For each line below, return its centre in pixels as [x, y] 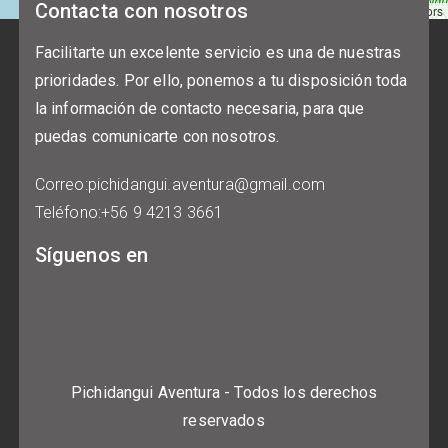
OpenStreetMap [333, 11]
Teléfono [66, 213]
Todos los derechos [306, 393]
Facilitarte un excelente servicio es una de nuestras [218, 53]
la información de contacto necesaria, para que [199, 109]
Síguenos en [91, 255]
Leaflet [249, 11]
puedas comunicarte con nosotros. [157, 137]
